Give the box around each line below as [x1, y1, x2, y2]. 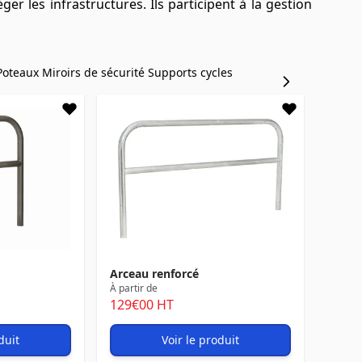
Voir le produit [162, 332, 239, 347]
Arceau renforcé [110, 266, 199, 281]
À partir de [110, 281, 158, 295]
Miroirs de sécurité [42, 65, 148, 80]
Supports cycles [148, 65, 233, 80]
